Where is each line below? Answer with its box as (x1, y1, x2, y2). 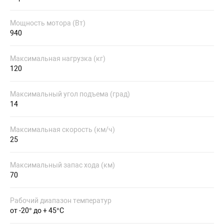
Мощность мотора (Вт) (10, 19, 85, 27)
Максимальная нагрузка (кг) (10, 54, 105, 62)
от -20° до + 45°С (10, 206, 64, 214)
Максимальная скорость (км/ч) (10, 125, 115, 133)
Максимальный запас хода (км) (10, 161, 115, 169)
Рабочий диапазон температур (10, 196, 111, 204)
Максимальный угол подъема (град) (10, 90, 130, 98)
